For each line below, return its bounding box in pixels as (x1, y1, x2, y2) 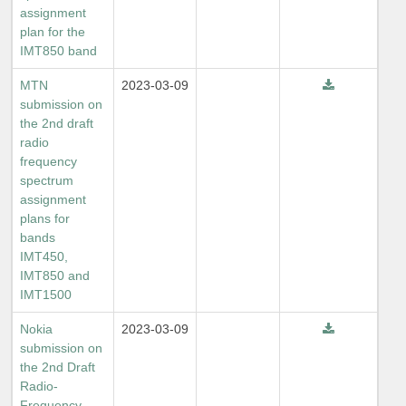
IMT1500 (20, 287, 72, 302)
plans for (20, 211, 70, 226)
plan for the (20, 24, 85, 39)
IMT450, (20, 249, 68, 264)
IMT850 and (20, 268, 90, 283)
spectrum (20, 173, 73, 188)
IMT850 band (20, 43, 97, 58)
